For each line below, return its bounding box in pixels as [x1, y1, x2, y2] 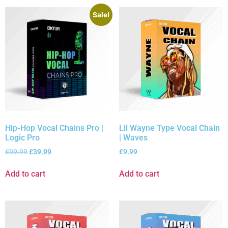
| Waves [119, 132, 148, 142]
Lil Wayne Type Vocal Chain [119, 123, 220, 133]
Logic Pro [5, 132, 40, 142]
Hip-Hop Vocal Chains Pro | [5, 123, 103, 133]
